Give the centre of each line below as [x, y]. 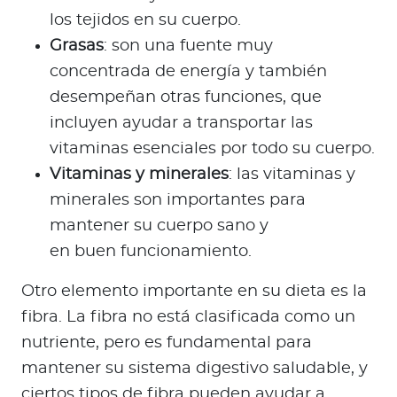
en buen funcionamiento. [151, 252]
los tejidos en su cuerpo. [145, 21]
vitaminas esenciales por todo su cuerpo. [212, 149]
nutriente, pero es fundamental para [167, 343]
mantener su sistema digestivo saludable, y [195, 369]
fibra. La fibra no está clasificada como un [188, 318]
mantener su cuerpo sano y [159, 226]
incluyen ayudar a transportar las [181, 124]
